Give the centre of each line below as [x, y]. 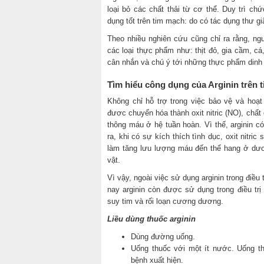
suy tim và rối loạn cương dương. [165, 201]
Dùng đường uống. [163, 236]
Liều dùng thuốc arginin [151, 219]
